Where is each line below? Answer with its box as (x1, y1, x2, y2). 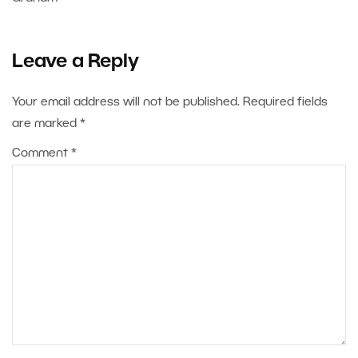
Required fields (243, 97, 328, 109)
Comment (12, 148, 71, 160)
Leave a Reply (12, 54, 139, 72)
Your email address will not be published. (12, 97, 240, 109)
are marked (12, 118, 80, 130)
